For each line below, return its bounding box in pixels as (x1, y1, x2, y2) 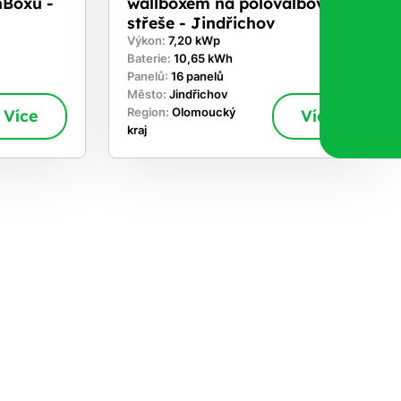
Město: (126, 88, 169, 102)
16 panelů (170, 70, 224, 84)
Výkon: (126, 34, 168, 48)
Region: (126, 106, 172, 120)
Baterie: (126, 52, 174, 66)
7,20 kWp (167, 34, 220, 48)
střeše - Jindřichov (126, 13, 275, 33)
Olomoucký (171, 106, 235, 120)
